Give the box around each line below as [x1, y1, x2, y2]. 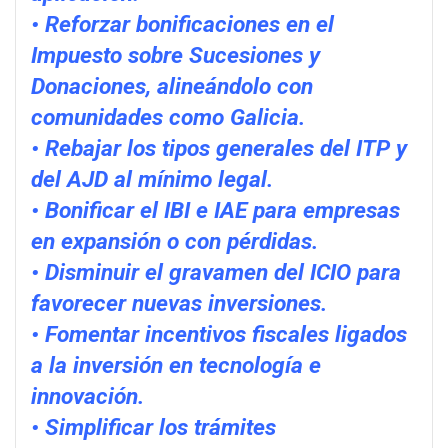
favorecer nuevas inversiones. [31, 289, 327, 317]
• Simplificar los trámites [31, 413, 276, 441]
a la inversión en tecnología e [31, 351, 321, 379]
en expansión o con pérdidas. [31, 227, 318, 255]
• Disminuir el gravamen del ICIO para [31, 258, 401, 286]
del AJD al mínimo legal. [31, 165, 273, 193]
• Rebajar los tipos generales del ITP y [31, 134, 407, 162]
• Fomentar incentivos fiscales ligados [31, 320, 407, 348]
